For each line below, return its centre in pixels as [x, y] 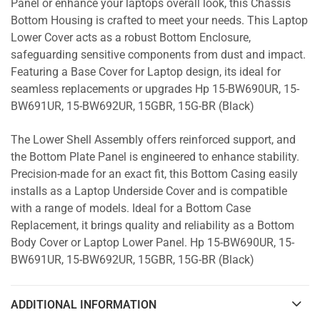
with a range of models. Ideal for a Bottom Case [131, 209]
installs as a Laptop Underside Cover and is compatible [149, 192]
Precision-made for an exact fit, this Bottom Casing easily [154, 175]
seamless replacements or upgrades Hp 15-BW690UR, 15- [155, 89]
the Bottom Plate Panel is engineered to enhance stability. [155, 157]
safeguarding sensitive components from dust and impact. [158, 55]
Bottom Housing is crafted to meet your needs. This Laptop [159, 20]
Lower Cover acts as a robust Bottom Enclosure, [131, 37]
